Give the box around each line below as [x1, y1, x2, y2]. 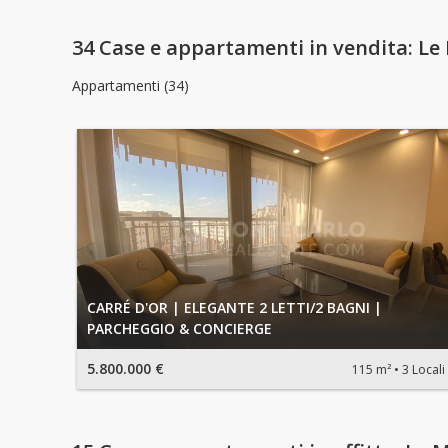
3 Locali [402, 360, 445, 378]
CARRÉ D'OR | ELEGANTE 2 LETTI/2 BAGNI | [87, 298, 382, 318]
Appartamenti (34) [72, 76, 189, 96]
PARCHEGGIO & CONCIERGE [87, 319, 272, 339]
